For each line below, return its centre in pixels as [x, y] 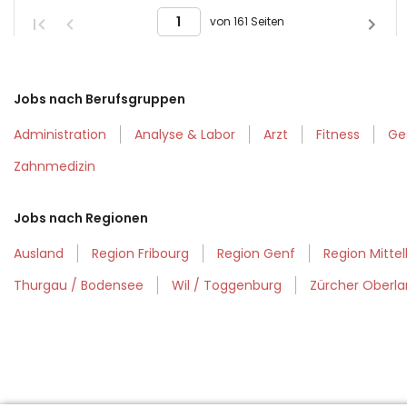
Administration [60, 135]
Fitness [338, 135]
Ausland [39, 254]
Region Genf [256, 254]
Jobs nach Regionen [81, 218]
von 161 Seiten [247, 21]
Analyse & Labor [185, 135]
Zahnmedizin [55, 167]
